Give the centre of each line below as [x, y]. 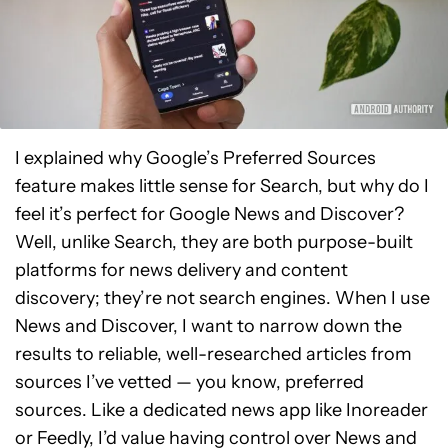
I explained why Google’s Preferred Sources [195, 157]
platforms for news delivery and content [181, 269]
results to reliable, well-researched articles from [213, 353]
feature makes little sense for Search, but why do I [222, 185]
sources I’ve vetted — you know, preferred [189, 381]
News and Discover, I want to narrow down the [208, 325]
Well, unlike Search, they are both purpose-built [214, 241]
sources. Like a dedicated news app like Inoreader [221, 409]
